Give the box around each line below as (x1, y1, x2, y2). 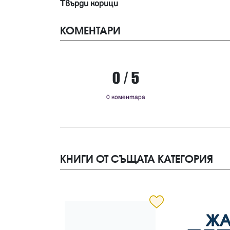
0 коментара (106, 93, 145, 102)
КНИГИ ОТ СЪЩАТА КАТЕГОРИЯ (60, 152, 213, 165)
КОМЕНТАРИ (60, 24, 121, 37)
